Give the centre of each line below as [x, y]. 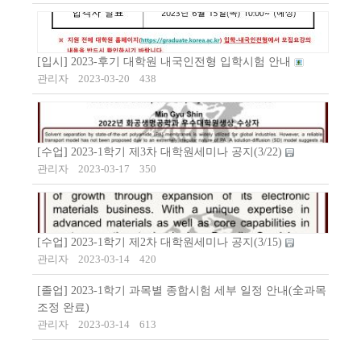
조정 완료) [63, 308]
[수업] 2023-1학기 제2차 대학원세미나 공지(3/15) [161, 243]
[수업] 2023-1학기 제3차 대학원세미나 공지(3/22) [161, 152]
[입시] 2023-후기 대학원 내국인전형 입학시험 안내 [166, 62]
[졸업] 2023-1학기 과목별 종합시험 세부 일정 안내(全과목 [182, 291]
